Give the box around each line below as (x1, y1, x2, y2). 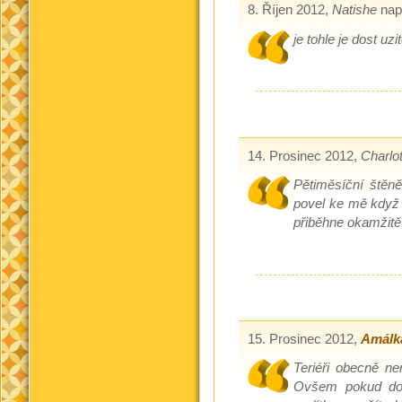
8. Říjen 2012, (247, 3, 332, 18)
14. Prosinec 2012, (247, 148, 361, 163)
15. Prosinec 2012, (247, 332, 361, 347)
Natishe (331, 3, 377, 18)
